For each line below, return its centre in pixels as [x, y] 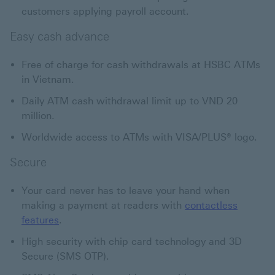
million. [38, 116]
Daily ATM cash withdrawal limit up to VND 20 [130, 101]
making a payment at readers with [103, 206]
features [40, 220]
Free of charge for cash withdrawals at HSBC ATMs [141, 65]
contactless [211, 206]
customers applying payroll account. [105, 12]
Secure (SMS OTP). [65, 257]
